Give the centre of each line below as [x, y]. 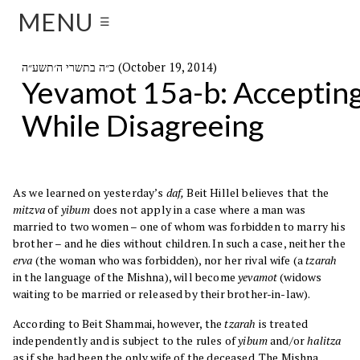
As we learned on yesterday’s [88, 193]
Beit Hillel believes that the [257, 193]
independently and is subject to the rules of [126, 341]
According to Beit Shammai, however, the [119, 324]
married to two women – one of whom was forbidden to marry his [179, 227]
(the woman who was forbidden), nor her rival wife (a [168, 260]
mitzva [29, 210]
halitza [323, 341]
